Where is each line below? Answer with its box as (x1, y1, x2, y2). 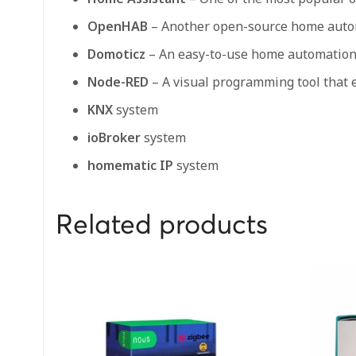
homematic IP (87, 156, 173, 174)
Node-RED (87, 72, 149, 91)
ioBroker (87, 128, 141, 146)
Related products (56, 211, 268, 239)
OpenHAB (87, 17, 148, 35)
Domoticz (87, 44, 145, 63)
